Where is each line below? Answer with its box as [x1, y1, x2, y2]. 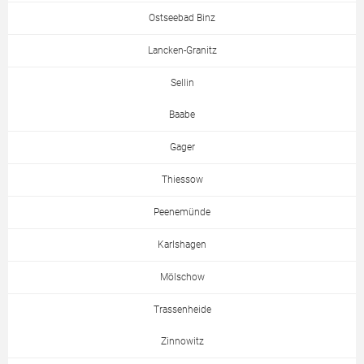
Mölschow [159, 271, 205, 284]
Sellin [170, 77, 194, 89]
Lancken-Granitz [147, 45, 217, 57]
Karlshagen [158, 239, 206, 251]
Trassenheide [153, 304, 211, 316]
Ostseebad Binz [149, 12, 215, 24]
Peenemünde [154, 206, 210, 219]
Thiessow [161, 174, 203, 186]
